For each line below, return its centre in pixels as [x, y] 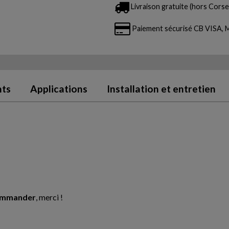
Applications [59, 89]
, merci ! [49, 197]
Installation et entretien [161, 89]
